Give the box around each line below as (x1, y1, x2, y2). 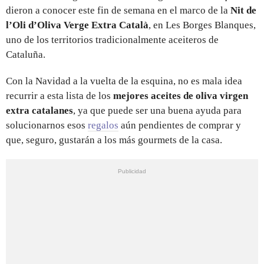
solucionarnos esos (6, 119, 88, 131)
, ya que (73, 104, 105, 116)
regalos (88, 119, 118, 131)
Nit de (230, 4, 256, 16)
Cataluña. (6, 48, 45, 60)
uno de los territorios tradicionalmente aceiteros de (6, 34, 219, 45)
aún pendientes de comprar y (118, 119, 241, 131)
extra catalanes (6, 104, 73, 116)
